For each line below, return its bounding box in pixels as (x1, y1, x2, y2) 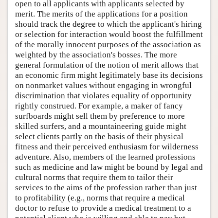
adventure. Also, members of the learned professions (15, 152, 196, 162)
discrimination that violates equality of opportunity (15, 91, 192, 100)
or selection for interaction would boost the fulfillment (15, 30, 203, 39)
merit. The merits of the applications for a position (15, 9, 188, 18)
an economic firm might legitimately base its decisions (15, 71, 203, 80)
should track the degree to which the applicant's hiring (15, 19, 202, 29)
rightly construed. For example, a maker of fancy (15, 101, 183, 110)
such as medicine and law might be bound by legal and (15, 163, 203, 172)
